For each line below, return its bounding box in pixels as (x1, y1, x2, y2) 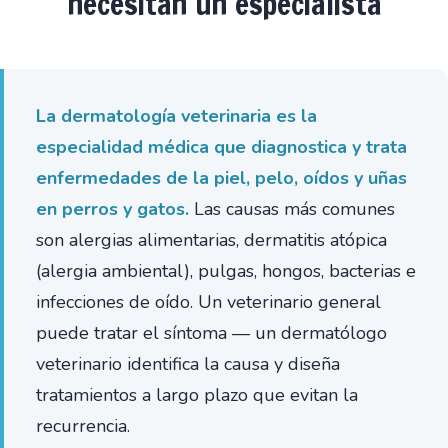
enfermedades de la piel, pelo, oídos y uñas (36, 166, 407, 190)
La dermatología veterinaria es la (36, 104, 317, 128)
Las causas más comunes (189, 197, 395, 221)
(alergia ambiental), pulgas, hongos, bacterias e (36, 259, 416, 283)
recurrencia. (36, 414, 130, 438)
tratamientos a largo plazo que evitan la (36, 383, 358, 407)
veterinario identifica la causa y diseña (36, 352, 340, 376)
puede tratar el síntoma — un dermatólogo (36, 321, 387, 345)
